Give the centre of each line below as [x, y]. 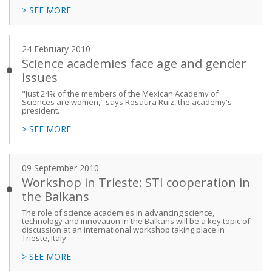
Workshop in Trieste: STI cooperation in [136, 183]
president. [41, 111]
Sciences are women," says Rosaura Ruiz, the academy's [127, 102]
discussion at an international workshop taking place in [123, 230]
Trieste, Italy [44, 238]
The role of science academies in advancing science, [118, 213]
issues [40, 78]
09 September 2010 [60, 168]
